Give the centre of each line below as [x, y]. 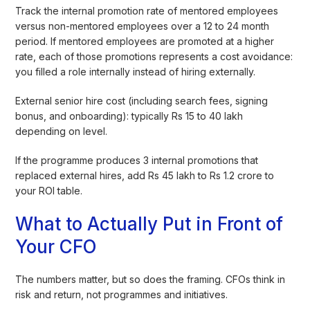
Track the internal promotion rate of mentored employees [147, 10]
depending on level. [62, 131]
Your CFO [56, 246]
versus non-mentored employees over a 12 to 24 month [143, 26]
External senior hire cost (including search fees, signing [142, 100]
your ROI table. [49, 190]
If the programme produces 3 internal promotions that [137, 160]
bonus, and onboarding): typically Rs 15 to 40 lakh [129, 116]
